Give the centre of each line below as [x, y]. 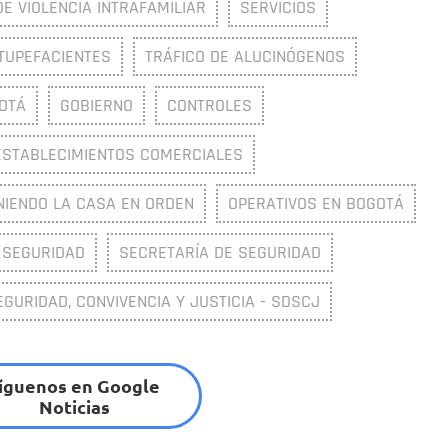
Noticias [74, 406]
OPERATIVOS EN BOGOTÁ [316, 203]
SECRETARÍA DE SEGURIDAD [220, 252]
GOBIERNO [96, 105]
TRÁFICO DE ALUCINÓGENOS [245, 56]
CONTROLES [209, 105]
